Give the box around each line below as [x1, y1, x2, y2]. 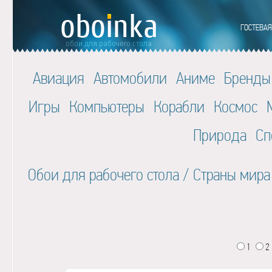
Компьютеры [69, 97, 144, 116]
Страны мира [192, 165, 270, 184]
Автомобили [93, 69, 167, 87]
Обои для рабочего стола [27, 165, 179, 184]
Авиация [33, 69, 84, 87]
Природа [193, 126, 246, 144]
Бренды [224, 69, 271, 87]
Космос [213, 97, 257, 116]
